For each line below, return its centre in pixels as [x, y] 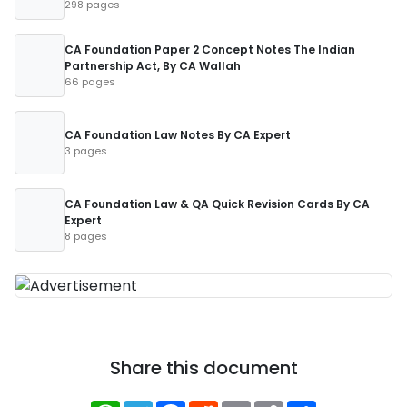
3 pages [86, 151]
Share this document [203, 367]
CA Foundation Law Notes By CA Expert [178, 135]
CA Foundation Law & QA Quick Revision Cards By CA [217, 204]
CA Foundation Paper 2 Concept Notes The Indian [210, 50]
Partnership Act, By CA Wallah [153, 66]
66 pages [90, 82]
